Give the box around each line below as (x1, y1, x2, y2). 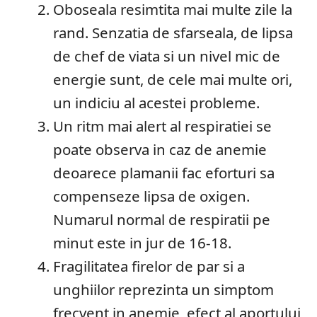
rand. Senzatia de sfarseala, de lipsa (53, 23, 294, 42)
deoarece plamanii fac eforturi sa (53, 163, 275, 183)
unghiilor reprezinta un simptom (53, 279, 275, 299)
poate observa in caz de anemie (53, 139, 267, 159)
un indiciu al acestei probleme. (53, 93, 260, 113)
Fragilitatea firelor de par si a (53, 256, 246, 276)
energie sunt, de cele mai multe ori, (53, 69, 293, 89)
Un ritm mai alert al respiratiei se (53, 116, 272, 136)
